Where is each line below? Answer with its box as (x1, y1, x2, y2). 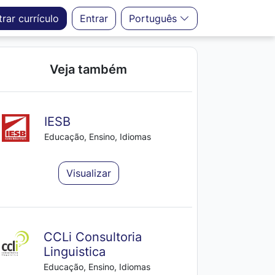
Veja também (50, 62, 127, 77)
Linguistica (43, 244, 106, 259)
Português (129, 12, 177, 25)
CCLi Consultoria (43, 230, 142, 244)
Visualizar (66, 167, 111, 179)
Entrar (80, 12, 108, 25)
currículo (18, 12, 59, 25)
